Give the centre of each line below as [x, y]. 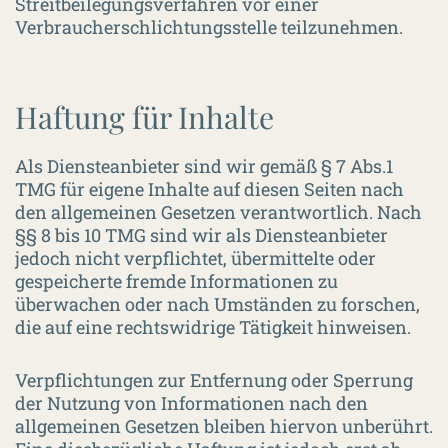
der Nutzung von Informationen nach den [191, 403]
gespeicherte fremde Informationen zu [176, 281]
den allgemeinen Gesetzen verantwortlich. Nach [218, 212]
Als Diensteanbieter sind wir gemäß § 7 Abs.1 [204, 166]
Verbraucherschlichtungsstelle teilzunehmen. [209, 27]
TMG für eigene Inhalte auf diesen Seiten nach [209, 189]
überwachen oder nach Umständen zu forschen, [217, 304]
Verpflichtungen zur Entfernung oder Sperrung [214, 380]
